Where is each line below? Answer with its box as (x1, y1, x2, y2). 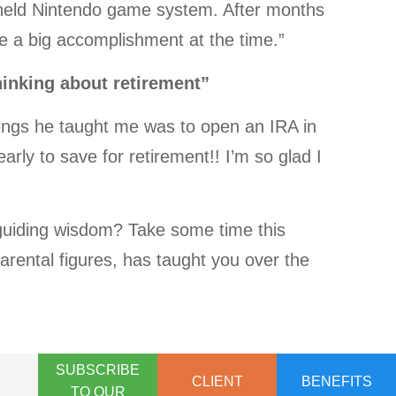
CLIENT (191, 373, 243, 389)
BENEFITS (301, 373, 372, 389)
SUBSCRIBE (56, 362, 140, 377)
